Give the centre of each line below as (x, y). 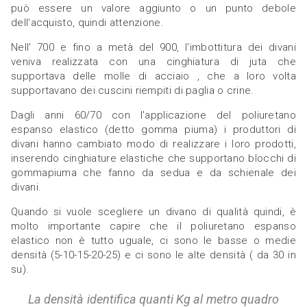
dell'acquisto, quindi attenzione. (87, 23)
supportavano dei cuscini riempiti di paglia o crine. (133, 91)
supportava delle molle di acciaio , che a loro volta (153, 76)
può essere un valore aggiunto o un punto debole (153, 9)
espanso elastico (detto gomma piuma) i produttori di (153, 130)
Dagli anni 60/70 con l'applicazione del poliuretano (153, 115)
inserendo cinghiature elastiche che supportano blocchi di (153, 159)
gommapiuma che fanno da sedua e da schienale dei (153, 173)
